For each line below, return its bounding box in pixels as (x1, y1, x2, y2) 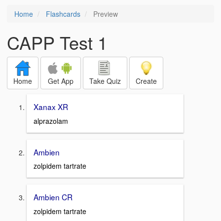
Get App (48, 76, 74, 86)
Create (136, 76, 157, 86)
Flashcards (46, 9, 80, 19)
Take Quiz (89, 76, 121, 86)
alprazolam (34, 115, 68, 126)
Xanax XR (34, 101, 68, 112)
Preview (91, 9, 118, 19)
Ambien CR (34, 191, 73, 203)
